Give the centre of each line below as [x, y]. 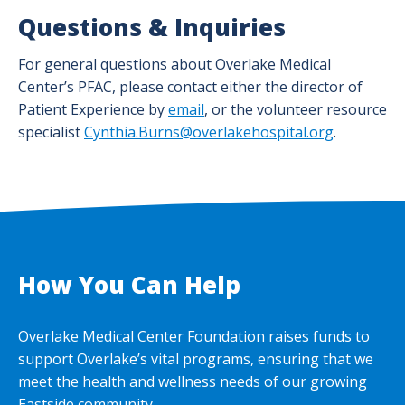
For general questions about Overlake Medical [174, 64]
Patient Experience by [93, 109]
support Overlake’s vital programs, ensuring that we [196, 359]
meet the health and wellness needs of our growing [193, 381]
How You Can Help [129, 285]
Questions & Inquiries [152, 27]
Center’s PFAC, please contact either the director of [190, 87]
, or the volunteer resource [296, 109]
